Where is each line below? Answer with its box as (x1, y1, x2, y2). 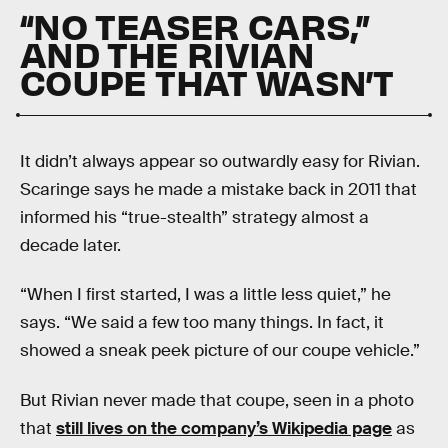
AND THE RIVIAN (20, 29, 315, 76)
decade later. (20, 234, 121, 256)
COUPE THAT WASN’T (20, 57, 394, 104)
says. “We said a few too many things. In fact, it (20, 312, 384, 334)
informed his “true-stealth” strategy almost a (20, 206, 369, 228)
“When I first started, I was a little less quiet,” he (20, 284, 391, 306)
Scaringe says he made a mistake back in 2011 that (20, 178, 417, 200)
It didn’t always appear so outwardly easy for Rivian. (20, 150, 420, 172)
